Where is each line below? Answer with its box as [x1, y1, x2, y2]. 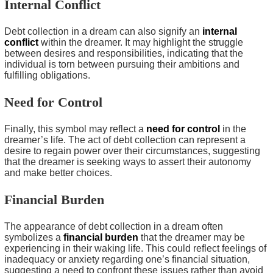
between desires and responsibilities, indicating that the [4, 48, 243, 58]
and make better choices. [4, 167, 112, 178]
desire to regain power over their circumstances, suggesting [4, 145, 260, 156]
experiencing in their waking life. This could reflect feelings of [4, 243, 266, 253]
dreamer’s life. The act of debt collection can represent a [4, 134, 246, 145]
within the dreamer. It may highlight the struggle [38, 37, 243, 48]
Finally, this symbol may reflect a [4, 123, 146, 134]
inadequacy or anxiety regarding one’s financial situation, [4, 253, 250, 264]
